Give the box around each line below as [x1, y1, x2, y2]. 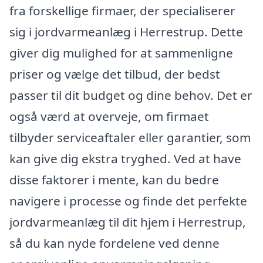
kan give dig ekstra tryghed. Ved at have [9, 150, 241, 167]
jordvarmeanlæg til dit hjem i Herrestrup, [9, 214, 246, 231]
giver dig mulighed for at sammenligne [9, 45, 233, 62]
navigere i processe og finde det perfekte [9, 193, 247, 210]
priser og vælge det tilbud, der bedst [9, 66, 220, 83]
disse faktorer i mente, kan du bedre [9, 171, 219, 188]
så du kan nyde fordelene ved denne [9, 235, 220, 252]
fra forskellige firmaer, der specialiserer [9, 2, 235, 19]
